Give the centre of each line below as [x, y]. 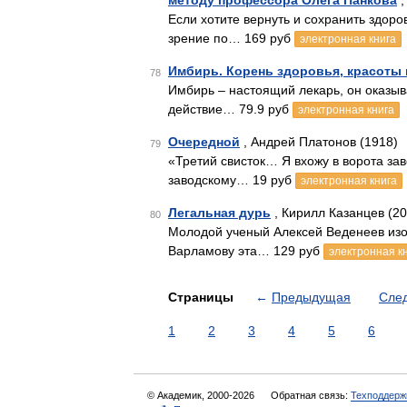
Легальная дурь [219, 213]
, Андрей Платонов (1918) [319, 142]
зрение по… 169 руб [231, 38]
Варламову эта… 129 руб [246, 251]
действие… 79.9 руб [230, 109]
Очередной [204, 142]
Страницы [203, 297]
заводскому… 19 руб [232, 180]
